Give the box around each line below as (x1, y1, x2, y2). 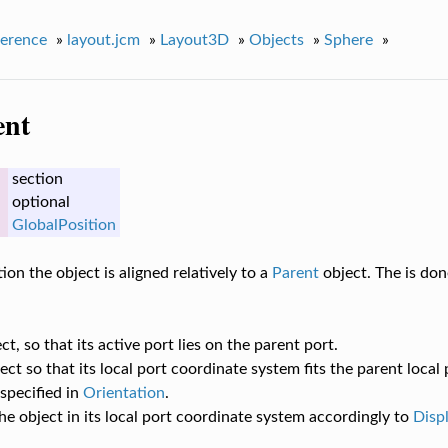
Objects (248, 31, 304, 48)
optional (11, 194, 70, 211)
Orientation (82, 385, 165, 402)
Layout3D (159, 31, 229, 48)
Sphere (323, 31, 373, 48)
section (11, 171, 63, 188)
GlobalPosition (11, 217, 116, 234)
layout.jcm (66, 31, 140, 48)
